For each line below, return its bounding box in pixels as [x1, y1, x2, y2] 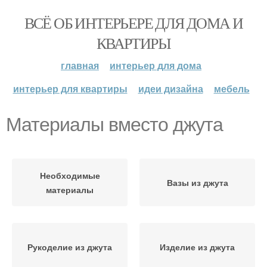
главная [61, 58, 99, 72]
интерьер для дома [110, 58, 201, 72]
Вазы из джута [166, 176, 228, 188]
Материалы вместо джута [6, 114, 223, 135]
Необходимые [39, 169, 100, 181]
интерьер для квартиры [13, 82, 128, 95]
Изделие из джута [160, 241, 235, 253]
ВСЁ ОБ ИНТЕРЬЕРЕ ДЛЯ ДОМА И [24, 13, 243, 33]
